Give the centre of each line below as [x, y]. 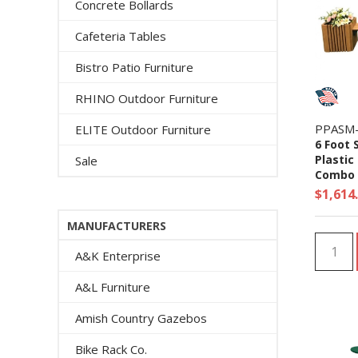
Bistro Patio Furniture [134, 67]
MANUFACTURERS [117, 226]
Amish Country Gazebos [141, 318]
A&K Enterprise [118, 256]
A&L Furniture [113, 287]
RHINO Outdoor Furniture [147, 98]
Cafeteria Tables [121, 36]
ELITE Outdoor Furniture [143, 129]
